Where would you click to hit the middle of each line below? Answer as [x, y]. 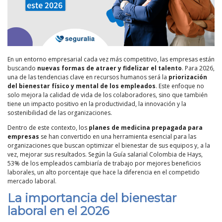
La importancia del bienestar [92, 198]
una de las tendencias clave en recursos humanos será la [88, 77]
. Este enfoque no [180, 86]
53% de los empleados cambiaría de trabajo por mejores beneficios [104, 164]
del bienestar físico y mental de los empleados [82, 86]
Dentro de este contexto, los [48, 128]
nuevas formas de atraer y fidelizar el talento [110, 68]
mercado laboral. [32, 181]
